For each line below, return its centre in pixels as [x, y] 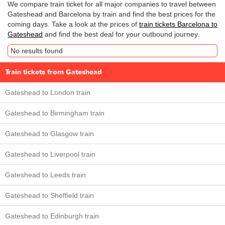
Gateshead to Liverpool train [50, 154]
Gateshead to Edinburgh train [52, 216]
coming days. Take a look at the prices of [73, 24]
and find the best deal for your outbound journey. [121, 34]
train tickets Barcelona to [178, 24]
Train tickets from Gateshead [53, 72]
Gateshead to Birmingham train [55, 113]
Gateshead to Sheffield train [49, 195]
